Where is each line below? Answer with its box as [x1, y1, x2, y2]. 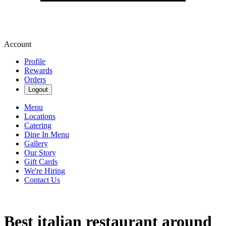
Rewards [24, 66, 52, 75]
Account [4, 40, 31, 48]
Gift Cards [24, 157, 58, 166]
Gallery [24, 139, 48, 148]
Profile [24, 57, 45, 66]
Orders [24, 75, 46, 84]
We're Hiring [24, 166, 65, 175]
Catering [24, 121, 51, 130]
